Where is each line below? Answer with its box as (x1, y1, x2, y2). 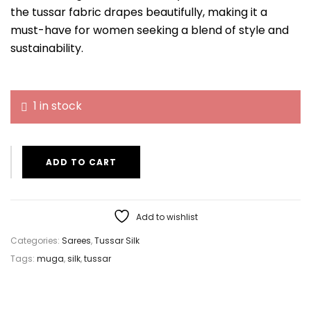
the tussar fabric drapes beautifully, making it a (10, 3, 267, 20)
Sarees (62, 234, 91, 246)
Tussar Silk (94, 234, 140, 246)
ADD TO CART (46, 155, 117, 168)
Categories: (10, 234, 62, 246)
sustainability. (10, 40, 83, 56)
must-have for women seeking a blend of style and (10, 22, 289, 38)
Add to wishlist (136, 210, 198, 223)
